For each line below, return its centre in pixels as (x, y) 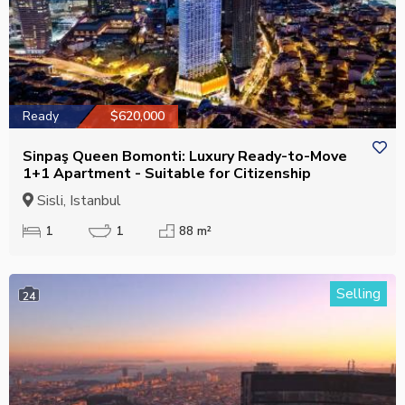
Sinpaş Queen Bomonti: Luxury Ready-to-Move (185, 157)
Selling (358, 294)
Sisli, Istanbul (77, 201)
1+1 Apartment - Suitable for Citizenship (167, 174)
